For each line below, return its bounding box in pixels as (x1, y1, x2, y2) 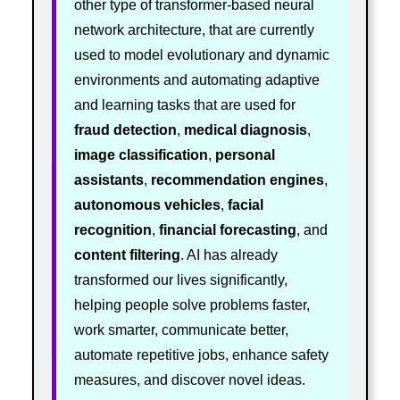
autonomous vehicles (73, 196, 221, 212)
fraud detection (73, 121, 177, 137)
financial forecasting (158, 221, 296, 237)
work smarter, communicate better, (73, 321, 288, 337)
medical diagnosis (183, 121, 307, 137)
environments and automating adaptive (73, 71, 320, 87)
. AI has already (179, 246, 278, 262)
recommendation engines (150, 171, 324, 187)
